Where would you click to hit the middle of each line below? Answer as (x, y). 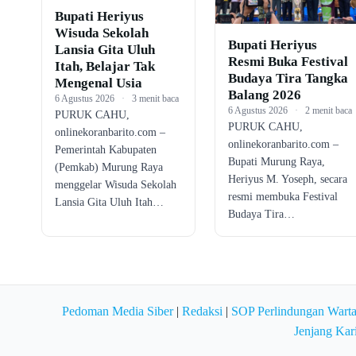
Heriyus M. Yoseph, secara (287, 179)
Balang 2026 (264, 95)
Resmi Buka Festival (288, 61)
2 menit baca (328, 110)
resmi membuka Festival (282, 196)
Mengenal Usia (99, 83)
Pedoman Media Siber (118, 311)
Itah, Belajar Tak (105, 66)
